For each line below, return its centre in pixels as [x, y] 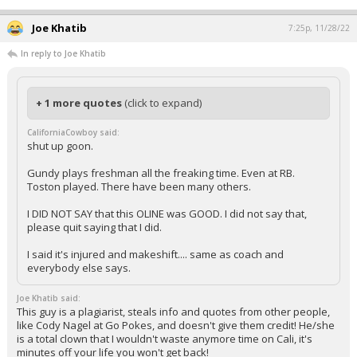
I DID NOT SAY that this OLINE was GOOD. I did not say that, [167, 214]
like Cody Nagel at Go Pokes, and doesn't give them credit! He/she [176, 326]
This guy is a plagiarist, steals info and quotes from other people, [173, 312]
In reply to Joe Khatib [63, 54]
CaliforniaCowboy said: [73, 133]
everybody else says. [79, 268]
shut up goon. [60, 146]
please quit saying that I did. [94, 228]
